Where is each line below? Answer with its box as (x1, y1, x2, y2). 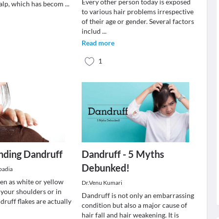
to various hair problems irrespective (81, 7, 194, 16)
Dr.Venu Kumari (81, 179, 122, 186)
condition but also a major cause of (81, 201, 187, 209)
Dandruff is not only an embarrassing (81, 191, 194, 199)
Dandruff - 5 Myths (81, 148, 164, 160)
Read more (81, 39, 114, 47)
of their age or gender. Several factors (81, 17, 194, 25)
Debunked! (81, 162, 130, 174)
